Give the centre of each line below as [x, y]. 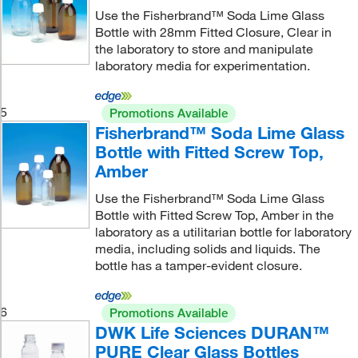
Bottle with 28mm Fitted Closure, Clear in [213, 32]
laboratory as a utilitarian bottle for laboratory [223, 231]
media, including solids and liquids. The [207, 248]
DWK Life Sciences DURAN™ [212, 332]
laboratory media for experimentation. [202, 65]
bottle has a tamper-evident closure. [198, 265]
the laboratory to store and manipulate [204, 48]
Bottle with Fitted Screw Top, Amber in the [214, 215]
